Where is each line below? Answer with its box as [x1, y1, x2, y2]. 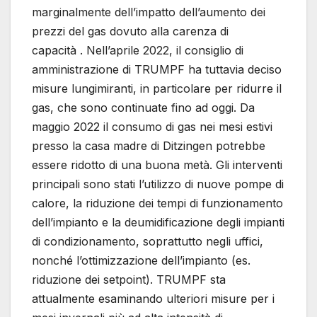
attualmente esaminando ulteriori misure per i [32, 291, 275, 306]
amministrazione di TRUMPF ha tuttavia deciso [32, 62, 282, 76]
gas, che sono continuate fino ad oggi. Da [32, 100, 255, 115]
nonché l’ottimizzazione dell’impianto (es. [32, 253, 250, 267]
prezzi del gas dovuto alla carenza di [32, 23, 229, 38]
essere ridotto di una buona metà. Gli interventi [32, 157, 282, 172]
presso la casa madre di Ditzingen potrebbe [32, 138, 265, 153]
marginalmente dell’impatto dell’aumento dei [32, 4, 265, 19]
